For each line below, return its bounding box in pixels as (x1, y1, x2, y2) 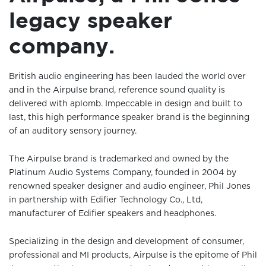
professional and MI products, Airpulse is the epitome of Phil (9, 251, 257, 259)
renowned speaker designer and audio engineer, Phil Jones (9, 182, 251, 191)
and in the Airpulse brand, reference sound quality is (9, 86, 225, 94)
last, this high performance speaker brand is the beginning (9, 113, 249, 122)
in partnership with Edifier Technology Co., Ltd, (9, 196, 202, 204)
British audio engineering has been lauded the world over (9, 72, 246, 81)
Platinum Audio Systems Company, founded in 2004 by (9, 169, 236, 177)
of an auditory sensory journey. (9, 127, 137, 135)
